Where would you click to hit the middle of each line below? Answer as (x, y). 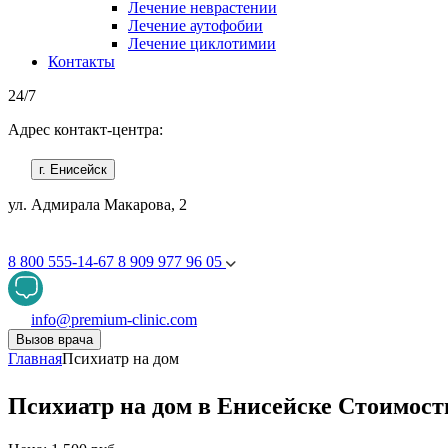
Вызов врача (54, 339)
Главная (35, 358)
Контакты (81, 61)
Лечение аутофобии (195, 25)
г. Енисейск (73, 169)
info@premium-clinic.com (114, 319)
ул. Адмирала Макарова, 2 (97, 204)
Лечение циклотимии (202, 43)
